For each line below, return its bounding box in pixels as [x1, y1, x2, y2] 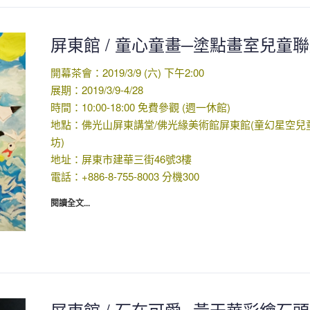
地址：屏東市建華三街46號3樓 [50, 152, 192, 167]
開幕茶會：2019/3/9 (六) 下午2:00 [50, 65, 204, 80]
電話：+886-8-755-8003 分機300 [50, 169, 199, 184]
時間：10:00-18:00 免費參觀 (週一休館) [50, 100, 230, 115]
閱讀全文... [50, 197, 90, 210]
